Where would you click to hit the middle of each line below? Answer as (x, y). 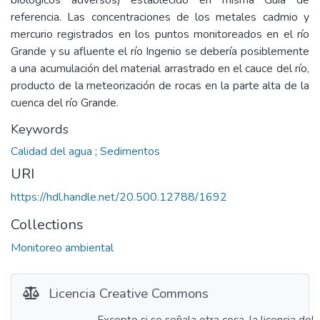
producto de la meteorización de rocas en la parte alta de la (160, 86)
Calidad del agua (53, 151)
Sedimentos (130, 151)
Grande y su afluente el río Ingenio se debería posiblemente (160, 51)
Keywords (40, 129)
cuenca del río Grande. (65, 103)
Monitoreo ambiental (62, 248)
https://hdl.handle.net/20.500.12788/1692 (119, 197)
